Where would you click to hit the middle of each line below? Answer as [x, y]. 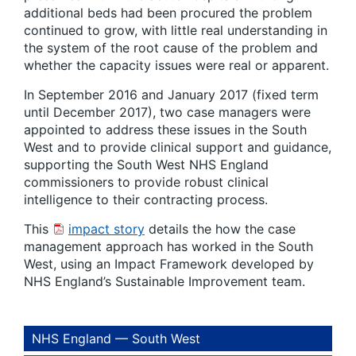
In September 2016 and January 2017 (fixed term [171, 95]
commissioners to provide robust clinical [146, 182]
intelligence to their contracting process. [146, 199]
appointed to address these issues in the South [165, 130]
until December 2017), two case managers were [167, 112]
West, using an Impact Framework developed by [169, 264]
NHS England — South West [116, 339]
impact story [106, 229]
